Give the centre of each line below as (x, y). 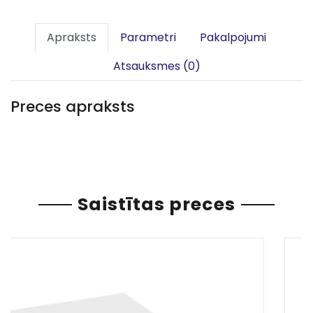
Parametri (148, 37)
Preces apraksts (73, 107)
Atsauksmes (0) (156, 66)
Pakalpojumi (233, 37)
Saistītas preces (156, 204)
